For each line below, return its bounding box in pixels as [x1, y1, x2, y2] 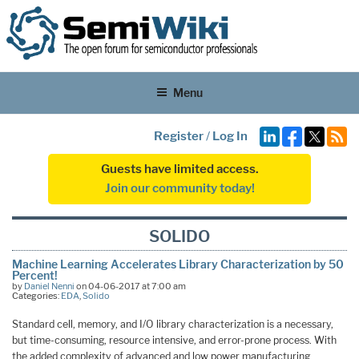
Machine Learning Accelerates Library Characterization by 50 [12, 256, 344, 271]
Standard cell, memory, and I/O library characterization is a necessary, [12, 317, 333, 330]
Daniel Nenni [24, 280, 75, 292]
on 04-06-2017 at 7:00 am [75, 280, 186, 292]
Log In [212, 129, 248, 143]
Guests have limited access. [100, 162, 259, 177]
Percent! [12, 268, 58, 282]
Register [154, 129, 204, 143]
